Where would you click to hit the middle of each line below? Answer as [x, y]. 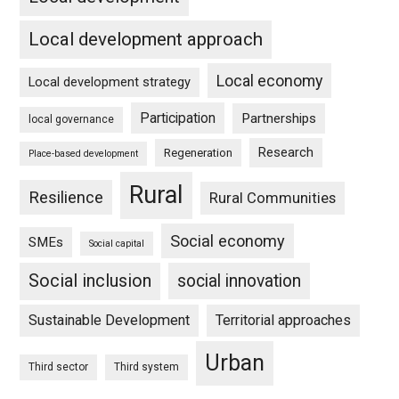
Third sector [59, 367]
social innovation [240, 281]
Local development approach [146, 39]
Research [286, 152]
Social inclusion [90, 281]
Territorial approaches [284, 320]
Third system [147, 367]
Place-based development [84, 154]
